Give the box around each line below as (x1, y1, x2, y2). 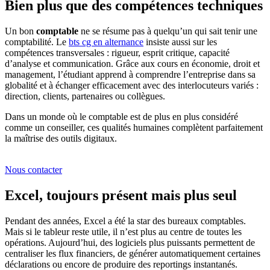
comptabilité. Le (5, 37, 69, 48)
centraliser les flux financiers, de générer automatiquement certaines (5, 248, 260, 259)
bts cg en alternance (69, 37, 143, 48)
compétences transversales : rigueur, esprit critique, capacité (5, 48, 230, 58)
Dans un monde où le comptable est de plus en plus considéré (5, 111, 238, 122)
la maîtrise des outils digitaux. (5, 133, 117, 144)
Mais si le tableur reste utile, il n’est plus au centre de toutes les (5, 226, 242, 237)
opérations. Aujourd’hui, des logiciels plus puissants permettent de (5, 237, 255, 248)
